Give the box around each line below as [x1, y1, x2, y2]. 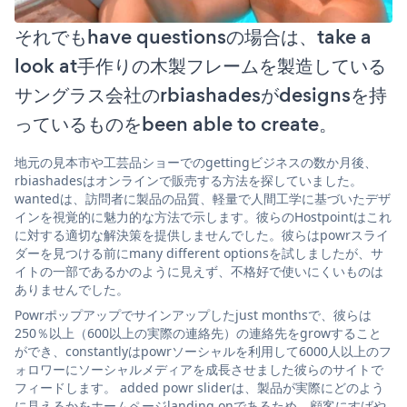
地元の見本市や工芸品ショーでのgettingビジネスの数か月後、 [15, 153, 377, 171]
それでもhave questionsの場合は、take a [15, 22, 372, 51]
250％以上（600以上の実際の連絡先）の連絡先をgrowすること [15, 323, 382, 342]
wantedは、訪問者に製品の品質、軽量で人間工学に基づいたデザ [15, 189, 391, 207]
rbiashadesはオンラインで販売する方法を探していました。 [15, 171, 362, 189]
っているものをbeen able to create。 [15, 109, 337, 138]
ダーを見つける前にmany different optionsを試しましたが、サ [15, 243, 383, 262]
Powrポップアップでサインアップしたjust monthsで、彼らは [15, 305, 372, 323]
